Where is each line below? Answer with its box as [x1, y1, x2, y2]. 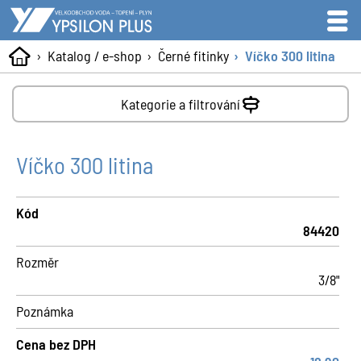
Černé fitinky [157, 47, 229, 64]
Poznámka [16, 302, 73, 320]
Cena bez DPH [16, 335, 96, 353]
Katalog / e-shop [47, 47, 142, 64]
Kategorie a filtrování [121, 95, 240, 113]
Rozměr [16, 253, 59, 271]
